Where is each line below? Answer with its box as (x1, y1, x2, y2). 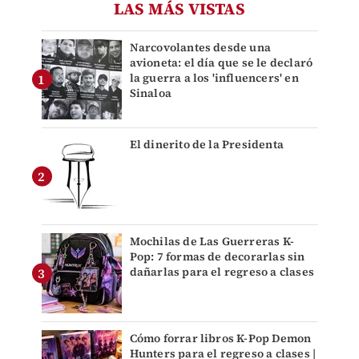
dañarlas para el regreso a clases (129, 263, 315, 280)
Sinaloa (129, 84, 171, 101)
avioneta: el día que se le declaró (129, 54, 313, 71)
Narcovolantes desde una (129, 38, 272, 55)
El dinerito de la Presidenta (129, 135, 284, 152)
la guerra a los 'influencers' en (129, 69, 299, 86)
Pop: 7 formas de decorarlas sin (129, 248, 305, 264)
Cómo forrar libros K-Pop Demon (129, 329, 312, 346)
